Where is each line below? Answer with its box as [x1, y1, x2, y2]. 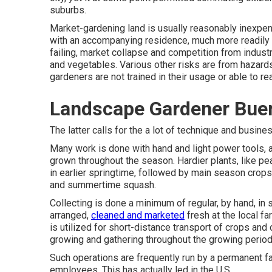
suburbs [50, 4, 84, 16]
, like [237, 155, 259, 166]
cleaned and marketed [91, 209, 185, 221]
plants [211, 155, 237, 166]
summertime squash [67, 179, 154, 191]
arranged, [50, 209, 91, 221]
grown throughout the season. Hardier [50, 155, 211, 166]
